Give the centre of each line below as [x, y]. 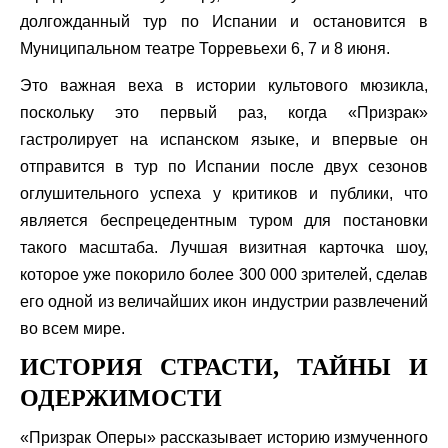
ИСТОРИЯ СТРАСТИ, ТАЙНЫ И [224, 367]
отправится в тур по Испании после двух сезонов [224, 166]
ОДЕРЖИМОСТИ [121, 398]
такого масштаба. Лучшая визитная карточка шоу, [224, 247]
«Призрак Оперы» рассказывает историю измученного [224, 437]
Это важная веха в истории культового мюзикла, [224, 85]
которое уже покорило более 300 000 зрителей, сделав [224, 274]
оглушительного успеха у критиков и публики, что [224, 193]
